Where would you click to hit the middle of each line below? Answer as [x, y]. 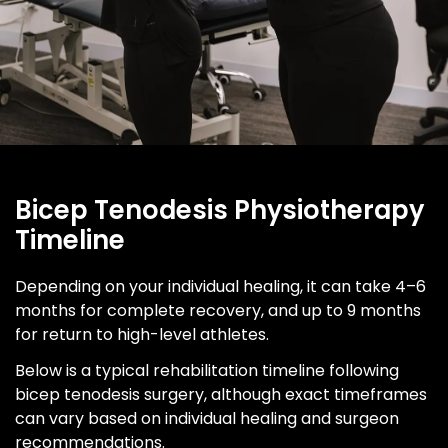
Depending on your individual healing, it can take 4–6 [220, 286]
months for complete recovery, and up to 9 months [218, 310]
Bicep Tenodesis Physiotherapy [219, 209]
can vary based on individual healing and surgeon [207, 418]
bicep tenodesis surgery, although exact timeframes [221, 394]
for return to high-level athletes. [144, 334]
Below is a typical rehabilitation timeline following [207, 370]
